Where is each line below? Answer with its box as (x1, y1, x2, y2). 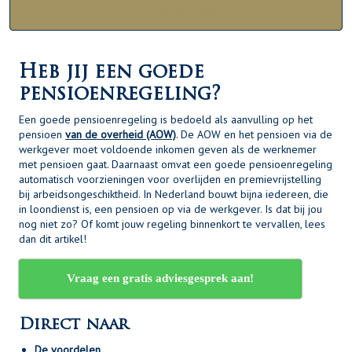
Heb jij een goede (19, 64, 204, 82)
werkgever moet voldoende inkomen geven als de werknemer (19, 142, 317, 156)
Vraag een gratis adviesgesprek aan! (67, 272, 254, 284)
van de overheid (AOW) (65, 127, 176, 141)
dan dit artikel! (19, 232, 86, 246)
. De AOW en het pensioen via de (176, 127, 332, 141)
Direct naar (19, 317, 129, 333)
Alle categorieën (133, 3, 219, 19)
